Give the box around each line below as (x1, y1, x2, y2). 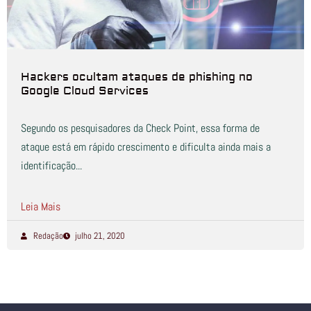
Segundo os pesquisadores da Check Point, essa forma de (21, 121, 260, 135)
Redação (33, 230, 63, 242)
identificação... (21, 158, 82, 173)
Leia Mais (21, 199, 60, 214)
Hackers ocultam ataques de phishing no (21, 70, 253, 84)
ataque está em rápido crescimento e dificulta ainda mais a (21, 140, 271, 154)
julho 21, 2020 (75, 230, 125, 242)
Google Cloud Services (21, 84, 149, 98)
